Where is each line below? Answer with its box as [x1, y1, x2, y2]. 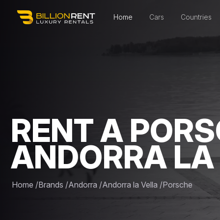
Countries [181, 13, 212, 21]
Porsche [163, 179, 192, 190]
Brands [38, 179, 63, 190]
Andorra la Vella [102, 179, 158, 190]
